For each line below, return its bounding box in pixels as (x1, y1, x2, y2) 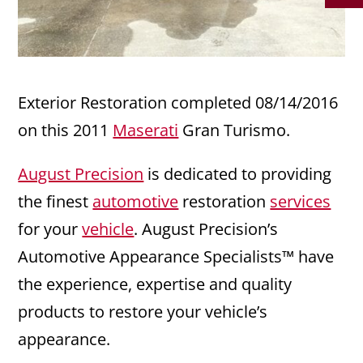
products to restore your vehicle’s (18, 301, 268, 323)
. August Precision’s (134, 218, 279, 241)
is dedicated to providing (143, 163, 332, 186)
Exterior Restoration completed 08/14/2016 (18, 92, 339, 114)
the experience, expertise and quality (18, 273, 293, 296)
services (270, 190, 331, 213)
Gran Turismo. (178, 119, 291, 142)
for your (18, 218, 83, 241)
